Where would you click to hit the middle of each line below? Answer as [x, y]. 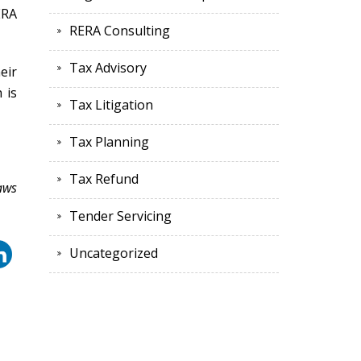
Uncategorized [114, 253]
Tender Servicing [120, 216]
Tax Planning [109, 142]
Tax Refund [104, 179]
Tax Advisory [108, 68]
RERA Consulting [120, 31]
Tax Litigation [111, 105]
